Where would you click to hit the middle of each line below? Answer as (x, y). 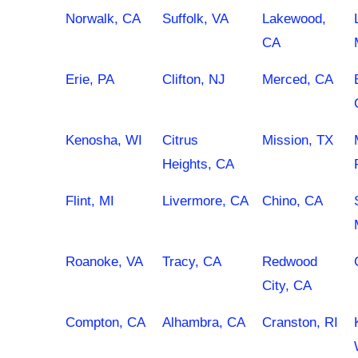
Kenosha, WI (104, 140)
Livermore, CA (205, 201)
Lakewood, (294, 19)
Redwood (290, 262)
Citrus (180, 140)
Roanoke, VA (104, 262)
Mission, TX (298, 140)
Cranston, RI (300, 322)
